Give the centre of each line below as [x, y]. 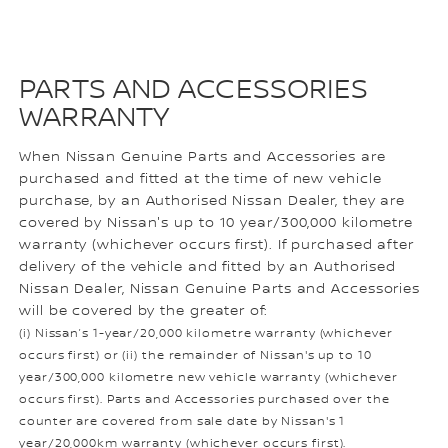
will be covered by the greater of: [143, 310]
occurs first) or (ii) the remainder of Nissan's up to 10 [195, 355]
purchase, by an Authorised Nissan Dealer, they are [212, 200]
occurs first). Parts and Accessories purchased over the [204, 399]
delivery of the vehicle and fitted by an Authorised [208, 266]
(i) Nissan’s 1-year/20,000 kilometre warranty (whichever [206, 333]
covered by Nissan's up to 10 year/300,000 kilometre [216, 222]
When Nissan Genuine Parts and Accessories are [202, 156]
